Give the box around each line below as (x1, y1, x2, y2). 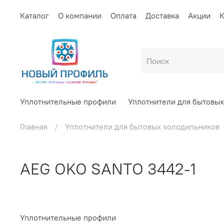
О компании (58, 10, 101, 20)
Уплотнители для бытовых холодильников (65, 121, 219, 132)
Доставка (145, 10, 179, 20)
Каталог (20, 10, 49, 20)
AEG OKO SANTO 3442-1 (20, 158, 196, 179)
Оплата (110, 10, 136, 20)
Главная (20, 121, 47, 132)
